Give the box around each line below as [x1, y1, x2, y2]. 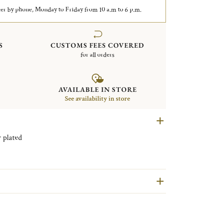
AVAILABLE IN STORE [58, 84, 137, 94]
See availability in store [65, 94, 131, 103]
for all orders [81, 51, 115, 59]
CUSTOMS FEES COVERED [51, 41, 145, 50]
